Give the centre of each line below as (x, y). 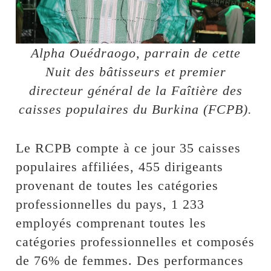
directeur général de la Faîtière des (135, 91)
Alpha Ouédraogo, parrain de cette (135, 53)
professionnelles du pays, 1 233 (110, 204)
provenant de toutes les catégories (117, 186)
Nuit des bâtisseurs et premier (135, 72)
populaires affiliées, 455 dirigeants (120, 167)
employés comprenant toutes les (111, 223)
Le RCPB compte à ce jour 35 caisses (129, 148)
